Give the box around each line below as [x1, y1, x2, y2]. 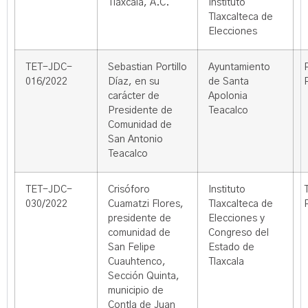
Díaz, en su [108, 77, 159, 87]
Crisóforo [108, 185, 150, 195]
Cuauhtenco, [108, 257, 166, 267]
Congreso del [208, 228, 269, 238]
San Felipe [108, 243, 155, 252]
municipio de [108, 286, 164, 296]
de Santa [208, 77, 249, 87]
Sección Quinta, [108, 272, 179, 281]
